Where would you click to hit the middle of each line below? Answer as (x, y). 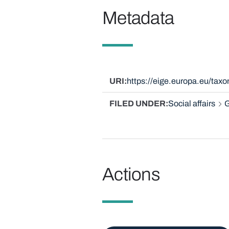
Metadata (138, 18)
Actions (131, 175)
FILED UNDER (137, 104)
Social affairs (191, 104)
